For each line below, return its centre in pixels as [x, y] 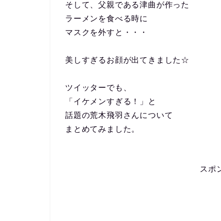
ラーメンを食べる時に [107, 18]
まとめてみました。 [103, 129]
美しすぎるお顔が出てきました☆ [128, 60]
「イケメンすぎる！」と [111, 101]
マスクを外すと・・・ [107, 32]
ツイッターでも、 [98, 88]
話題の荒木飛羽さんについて [119, 115]
